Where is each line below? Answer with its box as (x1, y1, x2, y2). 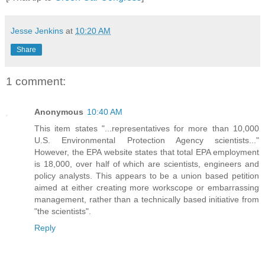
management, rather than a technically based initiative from (34, 195, 259, 205)
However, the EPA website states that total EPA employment (34, 147, 259, 157)
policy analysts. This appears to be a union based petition (34, 171, 259, 181)
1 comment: (6, 75, 66, 88)
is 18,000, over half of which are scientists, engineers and (34, 159, 259, 169)
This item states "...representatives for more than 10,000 (34, 124, 259, 134)
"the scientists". (34, 206, 91, 216)
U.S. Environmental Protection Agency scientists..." (34, 135, 259, 146)
